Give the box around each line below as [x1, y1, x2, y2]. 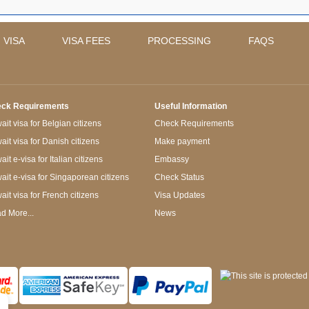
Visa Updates [154, 190, 205, 200]
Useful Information [154, 101, 227, 111]
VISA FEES [62, 34, 110, 46]
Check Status [154, 172, 204, 182]
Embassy [154, 154, 189, 164]
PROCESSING [148, 34, 211, 46]
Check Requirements [154, 118, 234, 128]
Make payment [154, 136, 210, 146]
